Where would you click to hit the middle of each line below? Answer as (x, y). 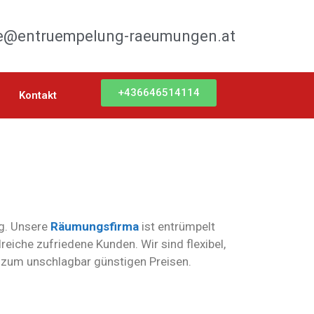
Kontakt (37, 95)
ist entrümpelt (178, 227)
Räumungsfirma (95, 227)
